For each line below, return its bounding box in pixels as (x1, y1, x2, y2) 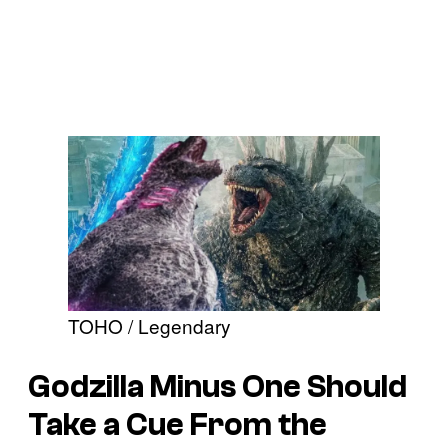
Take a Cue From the (28, 407, 327, 443)
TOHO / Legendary (68, 312, 231, 340)
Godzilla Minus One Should (28, 369, 407, 405)
